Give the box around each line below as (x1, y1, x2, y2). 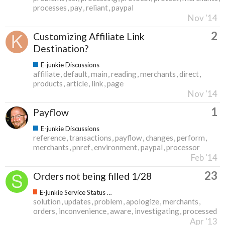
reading (111, 69, 137, 78)
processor (166, 142, 200, 152)
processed (183, 206, 217, 215)
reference (33, 133, 66, 142)
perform (177, 133, 205, 142)
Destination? (33, 42, 88, 54)
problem (94, 196, 123, 206)
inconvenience (59, 206, 106, 215)
